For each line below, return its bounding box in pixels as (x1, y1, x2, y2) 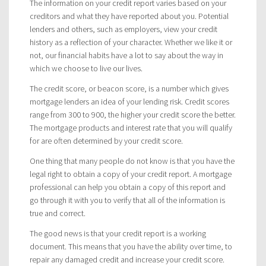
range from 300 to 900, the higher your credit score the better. (30, 109, 236, 120)
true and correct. (30, 207, 85, 218)
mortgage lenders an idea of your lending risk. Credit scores (30, 96, 229, 107)
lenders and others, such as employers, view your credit (30, 23, 217, 34)
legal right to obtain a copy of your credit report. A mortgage (30, 168, 232, 179)
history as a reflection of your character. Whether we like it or (30, 36, 232, 47)
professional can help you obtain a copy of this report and (30, 181, 226, 192)
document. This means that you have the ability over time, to (30, 240, 232, 252)
